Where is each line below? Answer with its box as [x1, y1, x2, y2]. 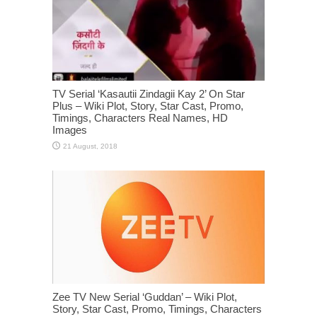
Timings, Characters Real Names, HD [52, 111, 228, 124]
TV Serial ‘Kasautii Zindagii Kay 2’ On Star [52, 87, 245, 100]
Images [52, 123, 87, 136]
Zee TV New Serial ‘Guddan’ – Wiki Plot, [52, 290, 237, 303]
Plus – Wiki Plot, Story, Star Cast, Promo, [52, 99, 243, 112]
